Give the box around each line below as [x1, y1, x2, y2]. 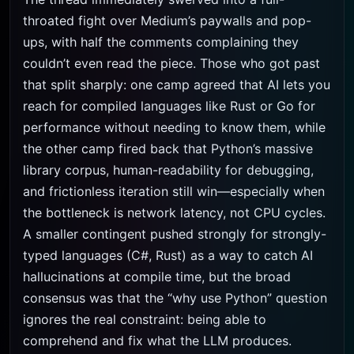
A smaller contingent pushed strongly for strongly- [23, 226, 326, 242]
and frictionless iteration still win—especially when [23, 183, 325, 199]
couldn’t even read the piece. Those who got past [23, 55, 320, 71]
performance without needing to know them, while [23, 119, 326, 135]
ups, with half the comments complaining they [23, 34, 299, 50]
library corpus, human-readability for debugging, [23, 162, 314, 178]
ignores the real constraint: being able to [23, 311, 266, 327]
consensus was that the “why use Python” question [23, 290, 327, 306]
